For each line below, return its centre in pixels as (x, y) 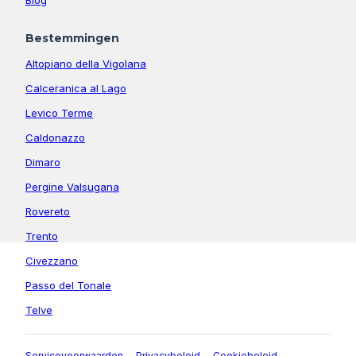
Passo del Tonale (68, 285)
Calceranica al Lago (76, 88)
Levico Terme (59, 112)
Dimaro (43, 162)
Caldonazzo (55, 137)
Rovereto (48, 211)
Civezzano (52, 260)
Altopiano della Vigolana (86, 63)
